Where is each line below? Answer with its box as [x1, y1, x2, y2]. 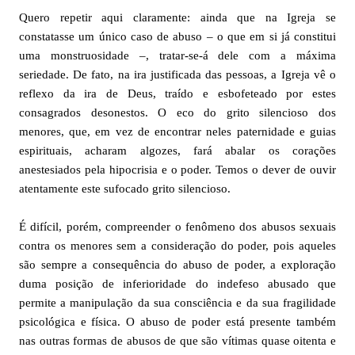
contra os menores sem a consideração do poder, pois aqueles [19, 239, 336, 252]
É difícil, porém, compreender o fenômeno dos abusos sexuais [19, 220, 336, 233]
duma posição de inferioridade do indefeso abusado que [19, 277, 336, 290]
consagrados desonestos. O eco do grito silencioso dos [19, 106, 336, 119]
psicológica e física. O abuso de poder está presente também [19, 315, 336, 328]
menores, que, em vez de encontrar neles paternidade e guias [19, 125, 336, 138]
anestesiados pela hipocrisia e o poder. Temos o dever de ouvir [19, 163, 336, 176]
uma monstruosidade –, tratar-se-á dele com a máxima [19, 49, 336, 62]
